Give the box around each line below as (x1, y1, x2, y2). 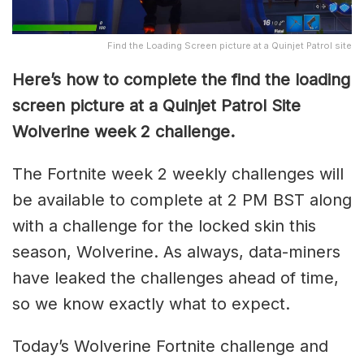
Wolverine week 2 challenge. (12, 121, 235, 141)
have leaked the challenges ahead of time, (12, 267, 339, 288)
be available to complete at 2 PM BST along (12, 189, 352, 210)
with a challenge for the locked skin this (12, 215, 316, 236)
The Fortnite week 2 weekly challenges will (12, 163, 344, 184)
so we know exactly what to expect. (12, 293, 290, 314)
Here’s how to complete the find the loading (12, 69, 350, 89)
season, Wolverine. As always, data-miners (12, 241, 340, 262)
